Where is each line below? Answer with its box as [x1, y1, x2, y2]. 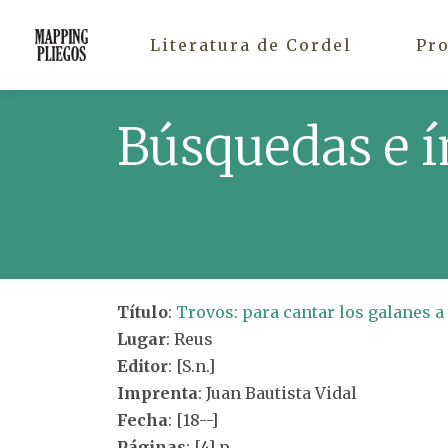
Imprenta [117, 383, 198, 403]
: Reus [166, 329, 213, 349]
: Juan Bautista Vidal [198, 383, 357, 403]
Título [117, 302, 168, 322]
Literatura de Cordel [150, 34, 352, 55]
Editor [117, 356, 168, 376]
